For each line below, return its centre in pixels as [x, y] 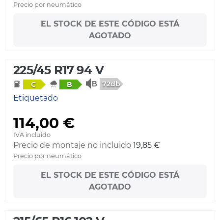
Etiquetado [36, 98]
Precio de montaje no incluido [72, 145]
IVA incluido [32, 135]
